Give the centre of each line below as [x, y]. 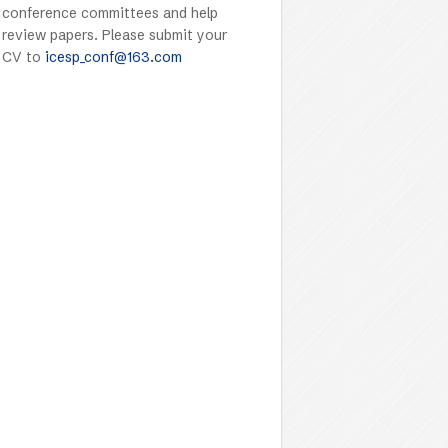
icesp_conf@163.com [113, 57]
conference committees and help [110, 13]
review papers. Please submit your [114, 35]
